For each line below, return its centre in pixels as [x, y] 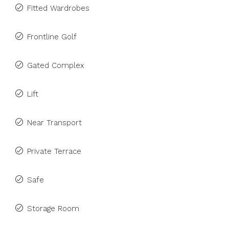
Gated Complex [56, 65]
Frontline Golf [52, 37]
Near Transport [54, 123]
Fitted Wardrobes [58, 8]
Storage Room [53, 209]
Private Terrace [54, 151]
